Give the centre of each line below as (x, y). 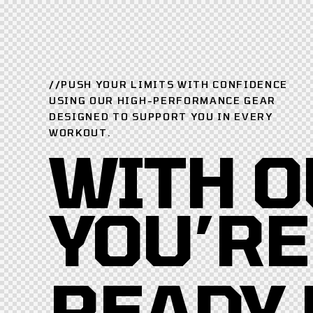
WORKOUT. (80, 132)
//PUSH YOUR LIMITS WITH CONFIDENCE (169, 84)
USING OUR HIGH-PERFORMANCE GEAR (163, 100)
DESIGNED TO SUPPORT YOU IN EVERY (161, 116)
